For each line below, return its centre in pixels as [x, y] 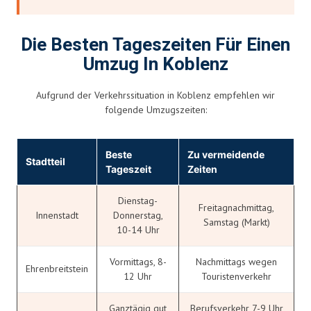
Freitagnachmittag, [236, 207]
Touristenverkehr [236, 276]
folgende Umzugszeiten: [155, 109]
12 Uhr [138, 276]
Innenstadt [57, 215]
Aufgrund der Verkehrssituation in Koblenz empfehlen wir [155, 95]
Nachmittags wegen [236, 261]
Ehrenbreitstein [57, 268]
